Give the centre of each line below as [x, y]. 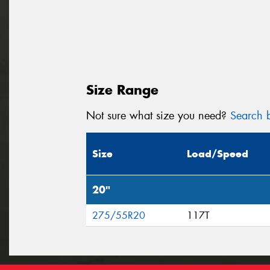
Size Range [122, 89]
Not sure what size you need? [158, 115]
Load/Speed [218, 154]
